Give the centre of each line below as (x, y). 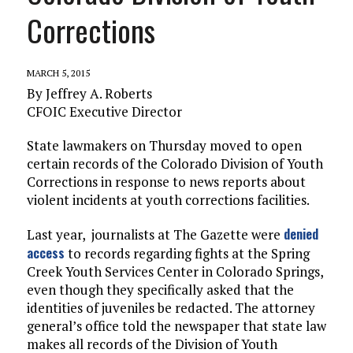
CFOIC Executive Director (104, 112)
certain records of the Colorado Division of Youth (175, 164)
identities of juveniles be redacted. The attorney (171, 308)
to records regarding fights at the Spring (187, 254)
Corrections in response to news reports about (166, 182)
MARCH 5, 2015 (58, 73)
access (45, 253)
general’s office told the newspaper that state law (176, 326)
